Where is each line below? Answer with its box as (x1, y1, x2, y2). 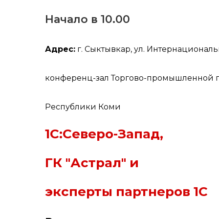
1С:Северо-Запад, (45, 126, 163, 142)
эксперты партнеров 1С (45, 184, 208, 199)
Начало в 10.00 (45, 13, 130, 26)
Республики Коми (45, 102, 121, 111)
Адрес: (45, 44, 75, 54)
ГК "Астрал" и (45, 155, 139, 171)
